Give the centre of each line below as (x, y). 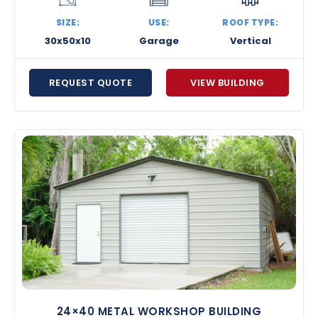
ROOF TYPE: (251, 22)
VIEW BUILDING (227, 82)
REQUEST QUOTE (91, 82)
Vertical (250, 40)
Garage (159, 40)
